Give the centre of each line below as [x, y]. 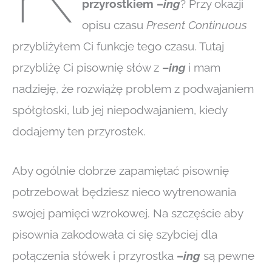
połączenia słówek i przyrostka [94, 255]
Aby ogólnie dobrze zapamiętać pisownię [121, 170]
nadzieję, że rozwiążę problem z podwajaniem [133, 88]
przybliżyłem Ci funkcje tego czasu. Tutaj [118, 46]
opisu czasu [114, 25]
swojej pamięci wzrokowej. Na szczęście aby [127, 213]
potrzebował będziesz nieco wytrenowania [124, 192]
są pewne [229, 255]
